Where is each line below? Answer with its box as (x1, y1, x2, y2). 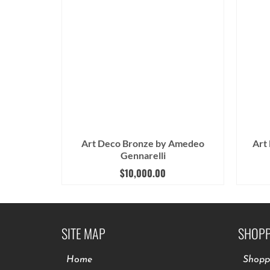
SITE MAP (61, 224, 105, 243)
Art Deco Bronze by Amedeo (81, 137, 204, 149)
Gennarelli (120, 149, 166, 162)
